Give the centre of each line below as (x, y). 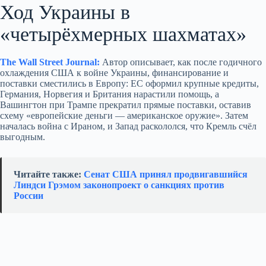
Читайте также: (49, 174)
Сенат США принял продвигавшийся (166, 174)
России (28, 195)
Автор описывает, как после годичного (181, 62)
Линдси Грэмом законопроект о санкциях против (119, 185)
